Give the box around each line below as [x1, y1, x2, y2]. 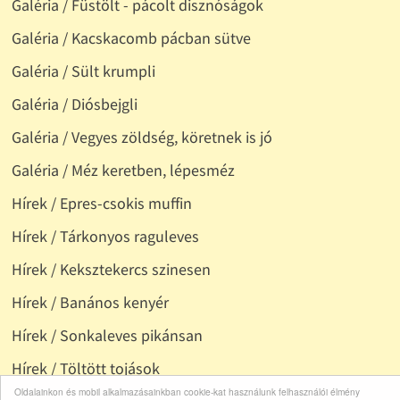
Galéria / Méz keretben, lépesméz [11, 160, 235, 181]
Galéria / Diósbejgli [11, 94, 137, 115]
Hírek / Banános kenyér [11, 292, 169, 313]
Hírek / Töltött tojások [11, 358, 160, 379]
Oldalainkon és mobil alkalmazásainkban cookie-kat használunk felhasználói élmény [14, 385, 360, 398]
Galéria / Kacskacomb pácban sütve [11, 28, 251, 49]
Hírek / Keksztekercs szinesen [11, 259, 211, 280]
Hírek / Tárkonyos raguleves [11, 226, 199, 247]
